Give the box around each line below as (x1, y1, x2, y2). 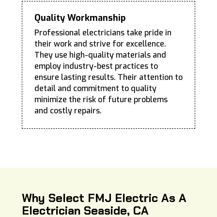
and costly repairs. (34, 106, 102, 116)
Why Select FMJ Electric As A (21, 190, 186, 206)
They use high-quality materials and (34, 50, 166, 61)
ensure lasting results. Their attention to (34, 72, 183, 83)
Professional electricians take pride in (34, 28, 171, 38)
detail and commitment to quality (34, 83, 156, 94)
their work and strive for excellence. (34, 39, 166, 49)
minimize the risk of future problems (34, 94, 168, 105)
